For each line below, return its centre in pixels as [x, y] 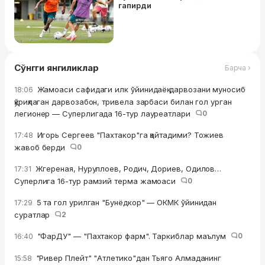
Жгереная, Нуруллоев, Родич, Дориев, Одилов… [127, 168]
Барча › [237, 68]
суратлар [35, 214]
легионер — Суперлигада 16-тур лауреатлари [105, 113]
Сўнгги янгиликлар [56, 67]
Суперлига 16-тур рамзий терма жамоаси [97, 181]
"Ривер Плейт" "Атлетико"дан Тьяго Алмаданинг [127, 258]
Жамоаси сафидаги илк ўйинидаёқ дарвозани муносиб [140, 89]
